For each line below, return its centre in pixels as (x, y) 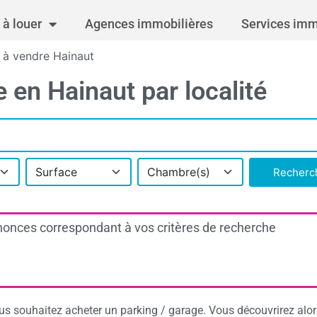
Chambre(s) (179, 172)
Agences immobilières (149, 23)
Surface (56, 172)
